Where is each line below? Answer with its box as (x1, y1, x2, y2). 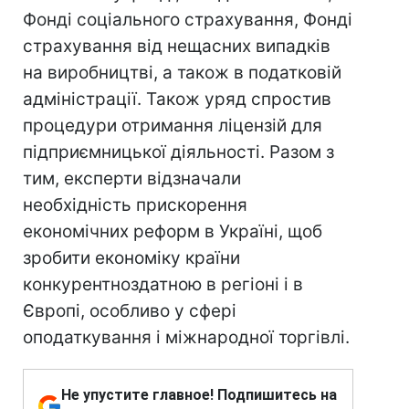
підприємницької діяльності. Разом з (23, 142, 334, 163)
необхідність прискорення (23, 194, 247, 215)
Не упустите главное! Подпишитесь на (61, 386, 337, 404)
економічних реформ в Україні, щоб (23, 221, 322, 242)
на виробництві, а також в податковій (23, 62, 341, 83)
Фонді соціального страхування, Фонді (23, 9, 352, 30)
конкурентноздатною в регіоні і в (23, 274, 303, 295)
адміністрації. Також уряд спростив (23, 89, 331, 110)
